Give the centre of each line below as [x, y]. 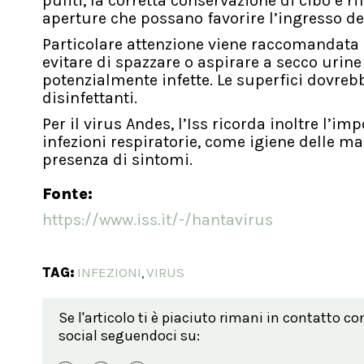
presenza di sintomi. [117, 160]
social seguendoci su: [129, 336]
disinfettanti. [90, 98]
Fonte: [67, 194]
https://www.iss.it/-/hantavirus [158, 220]
